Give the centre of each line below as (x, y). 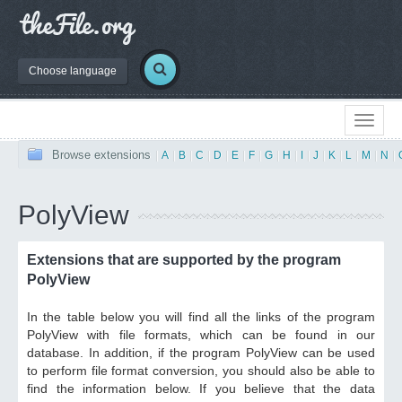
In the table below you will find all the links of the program (201, 317)
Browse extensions (101, 155)
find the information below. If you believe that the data (201, 389)
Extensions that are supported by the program (184, 260)
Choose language (73, 70)
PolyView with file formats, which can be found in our (201, 335)
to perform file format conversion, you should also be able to (201, 371)
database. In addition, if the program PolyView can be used (201, 353)
